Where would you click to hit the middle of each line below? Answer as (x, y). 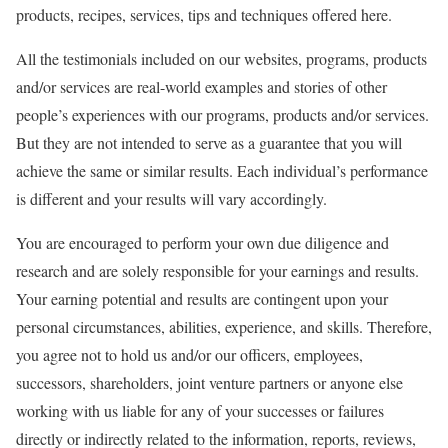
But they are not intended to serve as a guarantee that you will (209, 142)
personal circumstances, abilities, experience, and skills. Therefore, (224, 326)
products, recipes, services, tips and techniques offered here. (204, 14)
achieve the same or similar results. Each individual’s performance (222, 170)
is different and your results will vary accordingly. (171, 198)
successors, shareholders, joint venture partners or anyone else (209, 382)
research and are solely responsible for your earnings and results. (217, 270)
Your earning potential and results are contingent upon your (202, 298)
